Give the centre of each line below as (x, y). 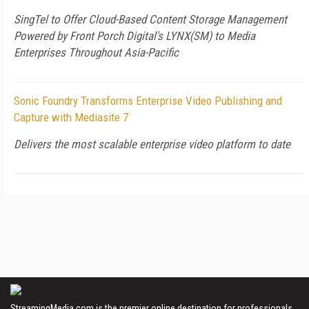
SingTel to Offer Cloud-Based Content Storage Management (150, 19)
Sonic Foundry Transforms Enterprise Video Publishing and (148, 101)
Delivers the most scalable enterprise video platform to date (152, 144)
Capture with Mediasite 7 (71, 117)
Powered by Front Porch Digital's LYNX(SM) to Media (134, 36)
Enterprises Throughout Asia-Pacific (96, 52)
